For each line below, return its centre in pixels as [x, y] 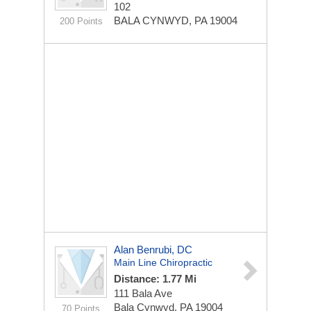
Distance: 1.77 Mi [155, 279]
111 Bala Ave [143, 293]
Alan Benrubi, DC [153, 250]
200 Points [81, 21]
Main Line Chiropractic [163, 262]
